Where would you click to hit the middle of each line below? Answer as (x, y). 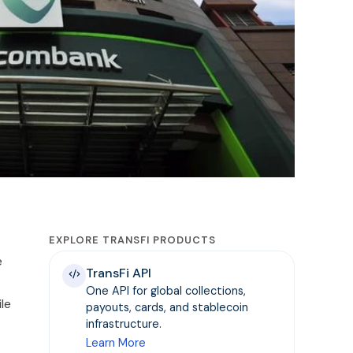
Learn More (116, 342)
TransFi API (119, 273)
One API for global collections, (166, 290)
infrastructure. (124, 323)
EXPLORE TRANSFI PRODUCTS (133, 240)
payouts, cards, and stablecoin (167, 307)
